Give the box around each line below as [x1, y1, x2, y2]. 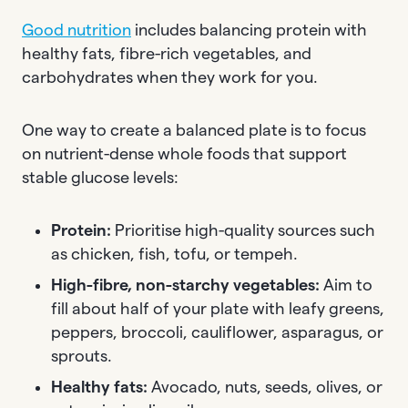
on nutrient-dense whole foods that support [22, 145, 347, 162]
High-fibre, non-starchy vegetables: [51, 276, 320, 293]
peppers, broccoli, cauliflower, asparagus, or [51, 323, 383, 341]
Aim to [320, 276, 372, 293]
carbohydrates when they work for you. [22, 68, 318, 86]
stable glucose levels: [22, 168, 178, 186]
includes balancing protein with [131, 21, 367, 38]
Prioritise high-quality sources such [111, 221, 375, 239]
